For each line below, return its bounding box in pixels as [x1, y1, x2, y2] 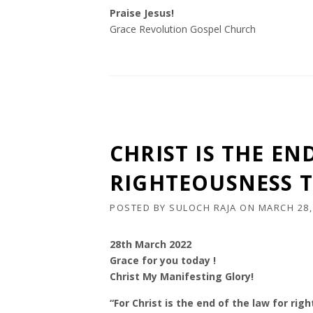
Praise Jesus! [110, 6, 174, 20]
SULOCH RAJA [169, 201, 237, 214]
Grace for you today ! [110, 254, 216, 267]
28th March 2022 [110, 238, 191, 251]
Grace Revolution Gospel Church [110, 22, 256, 36]
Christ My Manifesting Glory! [110, 270, 254, 283]
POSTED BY [110, 201, 169, 214]
